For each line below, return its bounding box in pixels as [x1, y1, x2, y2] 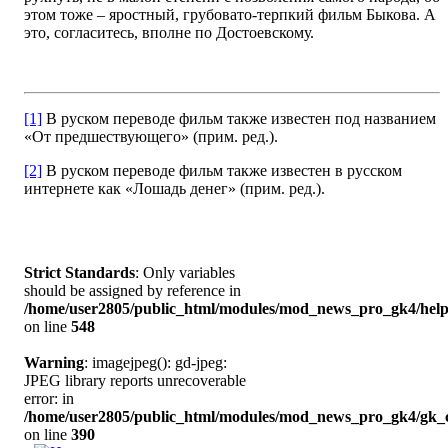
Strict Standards [24, 264, 135, 282]
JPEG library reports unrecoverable [24, 372, 246, 390]
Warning [24, 354, 84, 372]
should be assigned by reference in [24, 282, 241, 300]
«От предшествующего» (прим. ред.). [24, 128, 278, 146]
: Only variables [135, 264, 235, 282]
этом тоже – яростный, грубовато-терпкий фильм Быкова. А [24, 6, 436, 24]
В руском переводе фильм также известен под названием [42, 110, 436, 128]
